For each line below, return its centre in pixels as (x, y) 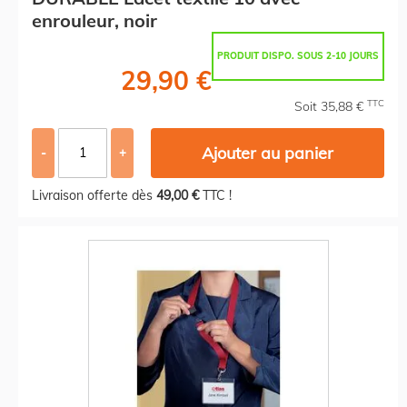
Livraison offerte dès (94, 195)
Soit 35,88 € (331, 106)
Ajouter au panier (268, 153)
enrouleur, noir (94, 20)
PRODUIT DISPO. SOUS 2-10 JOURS (298, 55)
